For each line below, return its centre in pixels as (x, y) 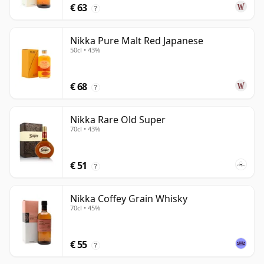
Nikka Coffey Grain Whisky (129, 199)
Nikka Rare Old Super (118, 120)
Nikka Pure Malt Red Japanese (137, 41)
